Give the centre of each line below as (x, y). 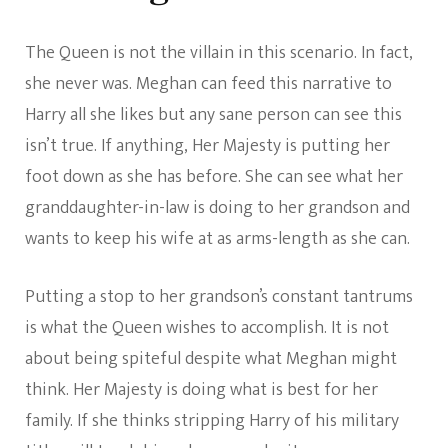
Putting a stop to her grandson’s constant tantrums (219, 297)
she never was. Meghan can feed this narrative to (208, 84)
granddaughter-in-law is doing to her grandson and (217, 208)
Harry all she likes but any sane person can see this (213, 115)
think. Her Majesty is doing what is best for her (201, 390)
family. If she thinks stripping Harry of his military (212, 421)
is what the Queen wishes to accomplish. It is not (207, 328)
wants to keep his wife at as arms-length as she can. (217, 239)
